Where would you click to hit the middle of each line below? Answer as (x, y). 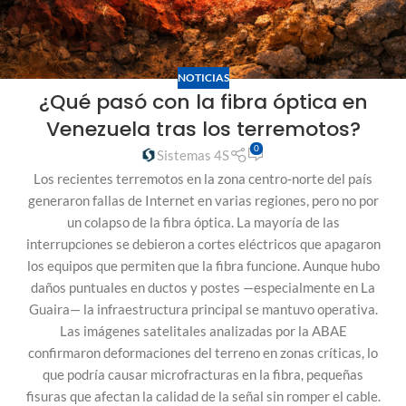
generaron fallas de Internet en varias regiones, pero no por (203, 200)
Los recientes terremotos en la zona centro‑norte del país (203, 178)
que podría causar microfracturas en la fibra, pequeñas (203, 374)
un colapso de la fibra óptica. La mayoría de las (203, 222)
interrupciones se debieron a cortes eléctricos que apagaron (203, 243)
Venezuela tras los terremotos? (203, 130)
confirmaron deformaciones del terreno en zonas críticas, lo (203, 352)
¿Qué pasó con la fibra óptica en (203, 102)
